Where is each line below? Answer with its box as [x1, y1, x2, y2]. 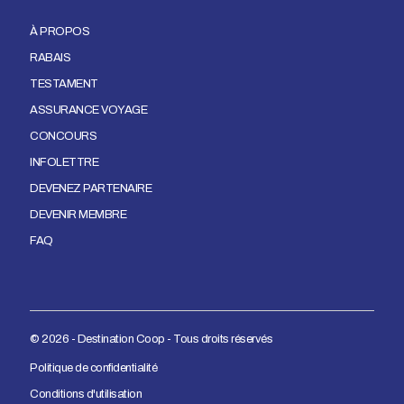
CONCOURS [30, 130, 96, 143]
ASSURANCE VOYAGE [30, 104, 147, 117]
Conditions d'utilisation [30, 388, 142, 401]
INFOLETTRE [30, 156, 98, 170]
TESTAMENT [30, 78, 98, 91]
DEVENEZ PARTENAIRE [30, 182, 151, 196]
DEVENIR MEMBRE [30, 208, 126, 222]
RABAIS [30, 51, 70, 65]
